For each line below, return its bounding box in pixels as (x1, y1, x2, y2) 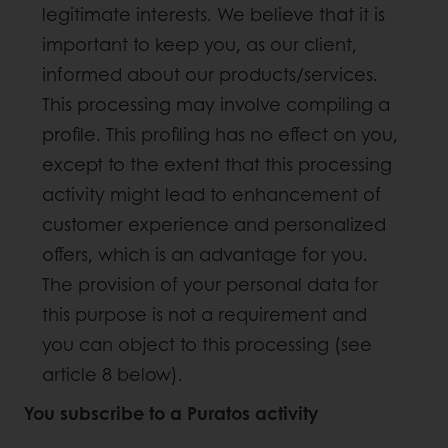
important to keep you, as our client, (42, 31, 357, 58)
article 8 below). (42, 361, 183, 388)
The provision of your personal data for (42, 271, 378, 298)
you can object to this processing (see (42, 331, 372, 358)
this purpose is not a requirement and (42, 301, 367, 328)
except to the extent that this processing (42, 151, 392, 178)
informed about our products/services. (42, 61, 378, 88)
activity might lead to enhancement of (42, 181, 381, 208)
